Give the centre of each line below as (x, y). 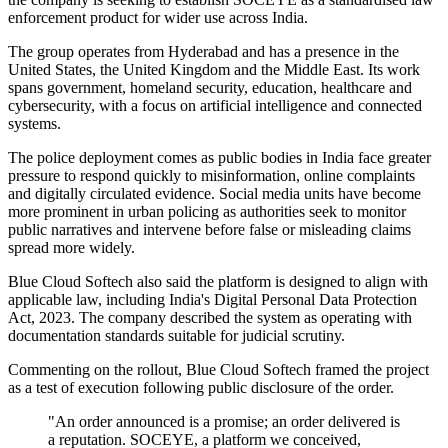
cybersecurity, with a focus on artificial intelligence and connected (215, 106)
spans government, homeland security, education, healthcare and (210, 88)
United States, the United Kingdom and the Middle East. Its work (214, 70)
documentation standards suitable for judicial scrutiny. (176, 336)
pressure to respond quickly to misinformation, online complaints (211, 176)
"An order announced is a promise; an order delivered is (224, 422)
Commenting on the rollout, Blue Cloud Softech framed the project (218, 370)
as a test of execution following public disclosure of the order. (201, 388)
